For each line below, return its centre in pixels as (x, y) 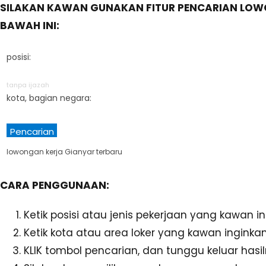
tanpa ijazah (28, 85)
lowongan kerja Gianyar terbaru (64, 151)
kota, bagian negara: (49, 98)
